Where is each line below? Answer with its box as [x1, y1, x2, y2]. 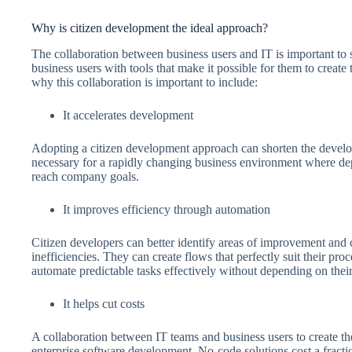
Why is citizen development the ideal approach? [31, 21, 268, 35]
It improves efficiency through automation [63, 202, 270, 216]
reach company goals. [31, 169, 139, 183]
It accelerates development [63, 108, 193, 122]
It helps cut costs [63, 296, 145, 310]
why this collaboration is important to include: [31, 75, 261, 89]
